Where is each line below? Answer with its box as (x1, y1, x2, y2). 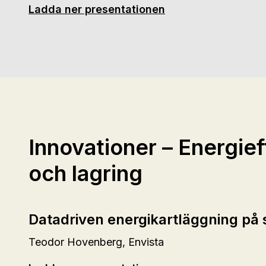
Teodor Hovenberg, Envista (28, 236, 164, 248)
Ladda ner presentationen (28, 3, 165, 15)
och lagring (28, 160, 142, 186)
